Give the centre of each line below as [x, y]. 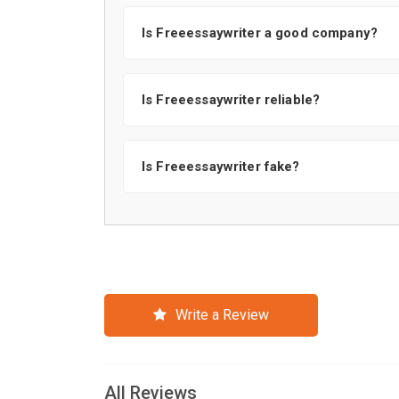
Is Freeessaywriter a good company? [260, 33]
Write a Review [222, 315]
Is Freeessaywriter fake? [221, 167]
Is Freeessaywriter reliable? [231, 100]
